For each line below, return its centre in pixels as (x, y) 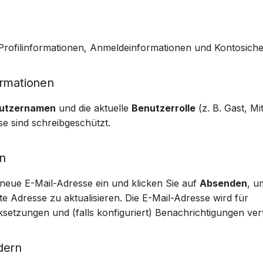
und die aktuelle (94, 108)
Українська (178, 54)
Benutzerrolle (163, 108)
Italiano (168, 33)
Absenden (223, 183)
